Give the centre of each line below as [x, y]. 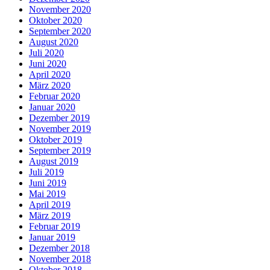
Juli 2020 [46, 53]
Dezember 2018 [59, 248]
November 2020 [60, 10]
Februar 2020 [55, 96]
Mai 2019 [47, 194]
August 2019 [54, 162]
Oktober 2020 [55, 20]
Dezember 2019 [59, 118]
